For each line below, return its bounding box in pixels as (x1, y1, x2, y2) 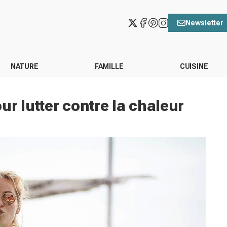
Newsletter (185, 18, 223, 27)
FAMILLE (94, 62, 124, 70)
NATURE (10, 62, 39, 70)
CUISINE (179, 62, 208, 70)
